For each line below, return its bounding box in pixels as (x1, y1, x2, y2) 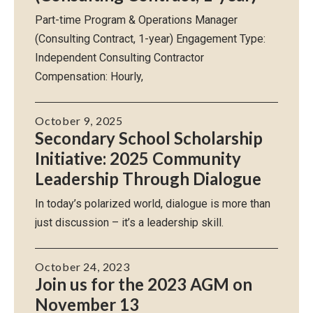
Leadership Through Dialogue (35, 168, 261, 189)
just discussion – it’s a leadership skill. (35, 215, 224, 229)
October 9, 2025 (35, 113, 123, 127)
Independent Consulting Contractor (35, 50, 204, 64)
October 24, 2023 (35, 259, 130, 273)
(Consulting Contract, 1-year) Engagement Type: (35, 31, 265, 45)
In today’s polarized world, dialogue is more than (35, 196, 270, 210)
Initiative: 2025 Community (35, 147, 241, 168)
